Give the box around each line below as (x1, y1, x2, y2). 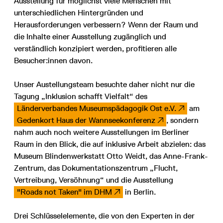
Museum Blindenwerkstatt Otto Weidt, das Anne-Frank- (14, 151, 208, 161)
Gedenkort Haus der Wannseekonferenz (17, 115, 155, 125)
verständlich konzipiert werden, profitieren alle (14, 44, 177, 54)
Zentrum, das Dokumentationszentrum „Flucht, (14, 163, 178, 173)
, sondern (166, 115, 199, 125)
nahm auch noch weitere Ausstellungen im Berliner (14, 127, 189, 137)
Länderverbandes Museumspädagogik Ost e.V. (17, 104, 176, 113)
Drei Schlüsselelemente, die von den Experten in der (14, 211, 195, 221)
